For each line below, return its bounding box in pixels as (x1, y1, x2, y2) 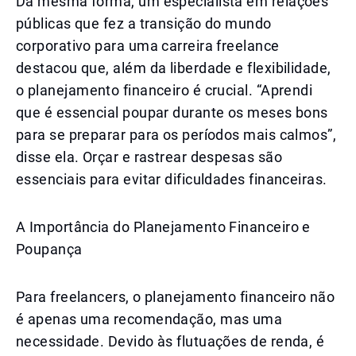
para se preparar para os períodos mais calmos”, (16, 126, 337, 143)
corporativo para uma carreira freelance (16, 37, 280, 54)
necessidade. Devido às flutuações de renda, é (16, 333, 325, 350)
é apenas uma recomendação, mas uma (16, 311, 283, 327)
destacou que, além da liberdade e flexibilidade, (16, 60, 331, 76)
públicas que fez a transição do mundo (16, 15, 272, 32)
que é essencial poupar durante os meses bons (16, 104, 328, 121)
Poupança (16, 241, 83, 257)
